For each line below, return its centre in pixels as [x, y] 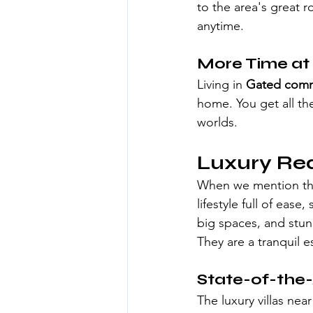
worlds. [217, 122]
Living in [221, 84]
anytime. [220, 26]
